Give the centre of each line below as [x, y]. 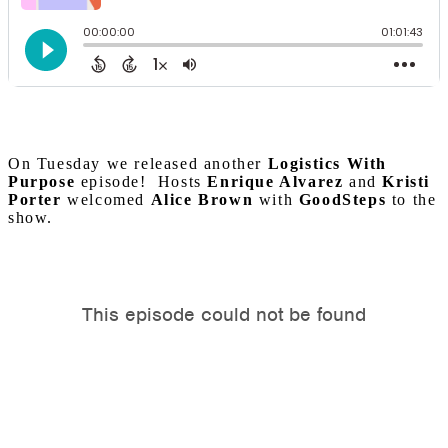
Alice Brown [202, 200]
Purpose [42, 182]
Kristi [406, 182]
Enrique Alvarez [275, 182]
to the [411, 200]
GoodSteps [340, 200]
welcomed [106, 200]
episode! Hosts [141, 182]
